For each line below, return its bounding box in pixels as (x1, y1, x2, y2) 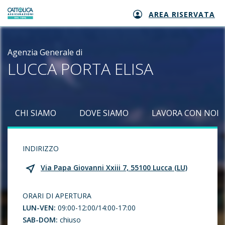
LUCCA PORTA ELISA (8, 58, 153, 79)
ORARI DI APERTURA (23, 191, 91, 200)
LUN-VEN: (23, 203, 58, 212)
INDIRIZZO (23, 144, 59, 153)
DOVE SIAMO (79, 107, 129, 119)
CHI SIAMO (15, 107, 56, 119)
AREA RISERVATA (149, 10, 215, 20)
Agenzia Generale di (8, 47, 82, 58)
